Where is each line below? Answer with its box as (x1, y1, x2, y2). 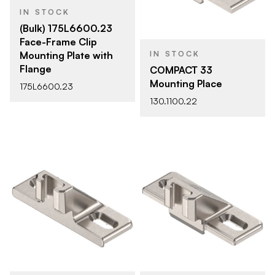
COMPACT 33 (150, 64, 212, 76)
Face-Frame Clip (20, 35, 97, 48)
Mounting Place (150, 77, 222, 90)
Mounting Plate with (20, 48, 113, 61)
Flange (20, 62, 52, 75)
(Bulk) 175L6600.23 (20, 21, 112, 34)
